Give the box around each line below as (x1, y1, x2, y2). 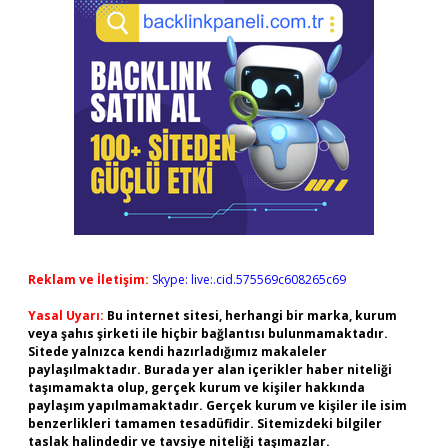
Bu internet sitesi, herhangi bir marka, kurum (107, 307, 397, 324)
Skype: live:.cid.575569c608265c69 (152, 271, 346, 288)
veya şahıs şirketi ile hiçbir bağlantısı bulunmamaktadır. (28, 325, 388, 342)
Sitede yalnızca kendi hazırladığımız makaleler (28, 343, 327, 360)
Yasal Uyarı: (28, 307, 104, 324)
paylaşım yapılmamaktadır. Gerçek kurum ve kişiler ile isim (28, 397, 407, 414)
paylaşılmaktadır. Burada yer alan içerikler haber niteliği (28, 361, 392, 378)
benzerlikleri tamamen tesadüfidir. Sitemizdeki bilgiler (28, 415, 382, 432)
